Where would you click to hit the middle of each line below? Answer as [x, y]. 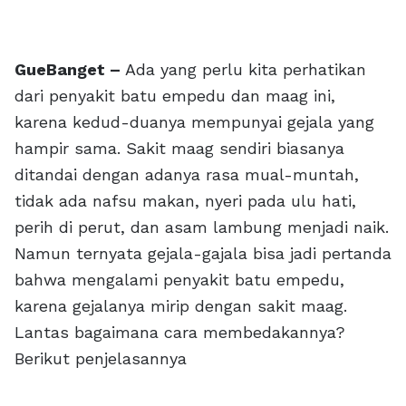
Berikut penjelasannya [101, 358]
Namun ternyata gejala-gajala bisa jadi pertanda [203, 253]
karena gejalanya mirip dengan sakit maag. [181, 305]
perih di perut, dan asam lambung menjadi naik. [202, 227]
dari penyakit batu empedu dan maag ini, [175, 95]
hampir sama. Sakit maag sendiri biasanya [179, 148]
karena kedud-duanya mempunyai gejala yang [194, 121]
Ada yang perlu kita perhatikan [246, 69]
